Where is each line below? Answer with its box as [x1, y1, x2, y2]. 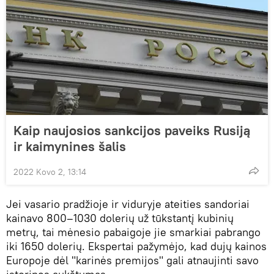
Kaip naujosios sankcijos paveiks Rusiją [13, 121, 250, 139]
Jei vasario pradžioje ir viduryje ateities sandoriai [6, 196, 250, 211]
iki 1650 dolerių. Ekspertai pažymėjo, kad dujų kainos [6, 239, 267, 253]
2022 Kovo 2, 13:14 [13, 166, 86, 177]
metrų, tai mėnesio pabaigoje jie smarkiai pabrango [6, 224, 261, 239]
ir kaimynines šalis [13, 137, 126, 155]
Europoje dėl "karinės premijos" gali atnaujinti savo [6, 253, 259, 267]
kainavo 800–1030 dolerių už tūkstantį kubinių [6, 210, 234, 225]
